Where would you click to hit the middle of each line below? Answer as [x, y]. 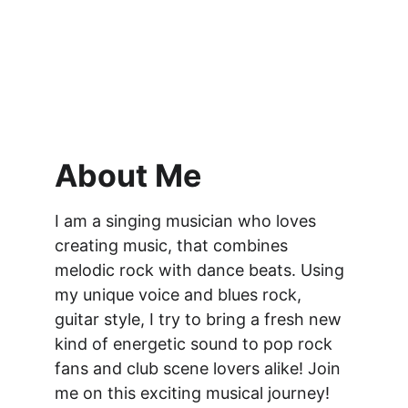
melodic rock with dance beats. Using [202, 270]
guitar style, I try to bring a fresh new [200, 319]
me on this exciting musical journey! [192, 393]
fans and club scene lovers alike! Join [200, 368]
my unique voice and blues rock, [180, 295]
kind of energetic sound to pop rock [196, 344]
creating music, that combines [173, 245]
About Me [128, 175]
